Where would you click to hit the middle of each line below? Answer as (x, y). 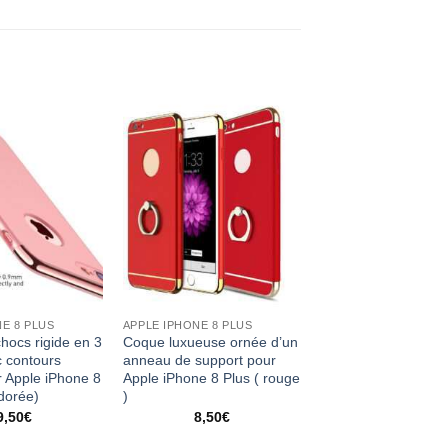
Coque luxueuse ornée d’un (210, 342)
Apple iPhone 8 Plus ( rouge (211, 378)
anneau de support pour (199, 360)
